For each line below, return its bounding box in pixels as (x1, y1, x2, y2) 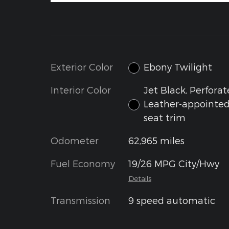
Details (128, 174, 151, 183)
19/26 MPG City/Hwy (128, 158, 219, 169)
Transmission (51, 195, 110, 206)
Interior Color (51, 84, 111, 96)
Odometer (51, 135, 99, 146)
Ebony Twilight (144, 61, 213, 72)
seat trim (144, 112, 186, 123)
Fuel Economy (51, 158, 115, 169)
